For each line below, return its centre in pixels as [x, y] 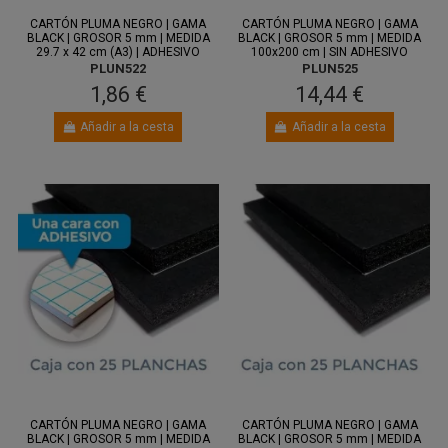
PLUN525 [329, 68]
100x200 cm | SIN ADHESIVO [330, 51]
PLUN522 [118, 68]
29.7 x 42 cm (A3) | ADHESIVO [118, 51]
